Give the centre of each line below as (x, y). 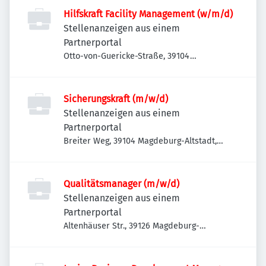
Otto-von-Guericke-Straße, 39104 (127, 56)
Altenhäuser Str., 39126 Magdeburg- (132, 226)
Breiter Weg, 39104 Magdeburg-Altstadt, (140, 141)
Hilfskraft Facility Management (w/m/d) (148, 14)
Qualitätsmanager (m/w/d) (121, 184)
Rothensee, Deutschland (110, 238)
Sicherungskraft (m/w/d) (116, 99)
